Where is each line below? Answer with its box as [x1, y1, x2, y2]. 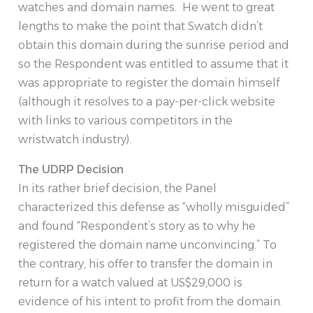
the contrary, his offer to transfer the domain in [18, 257, 272, 271]
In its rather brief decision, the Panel [18, 182, 217, 196]
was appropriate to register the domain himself [18, 76, 279, 90]
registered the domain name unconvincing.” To [18, 238, 277, 252]
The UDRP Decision [18, 163, 124, 177]
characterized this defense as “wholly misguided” [18, 201, 289, 214]
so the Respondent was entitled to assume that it [18, 57, 289, 71]
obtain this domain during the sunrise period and [18, 38, 289, 52]
